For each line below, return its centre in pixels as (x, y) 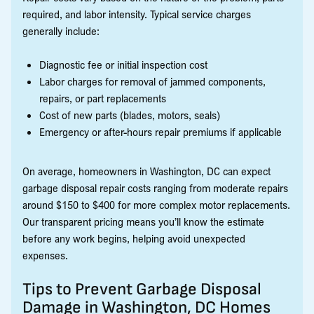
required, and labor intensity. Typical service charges (137, 14)
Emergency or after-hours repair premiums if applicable (161, 131)
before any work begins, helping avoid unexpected (134, 238)
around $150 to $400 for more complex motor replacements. (156, 204)
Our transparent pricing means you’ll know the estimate (143, 221)
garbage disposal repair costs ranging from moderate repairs (155, 187)
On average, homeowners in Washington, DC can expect (146, 171)
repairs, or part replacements (103, 98)
